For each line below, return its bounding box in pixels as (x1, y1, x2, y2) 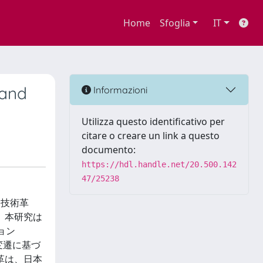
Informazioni (91, 83, 147, 96)
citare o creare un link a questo (82, 129, 220, 142)
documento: (82, 143, 136, 156)
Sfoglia (159, 16, 190, 29)
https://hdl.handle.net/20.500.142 (82, 160, 237, 169)
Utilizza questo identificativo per (82, 115, 225, 128)
